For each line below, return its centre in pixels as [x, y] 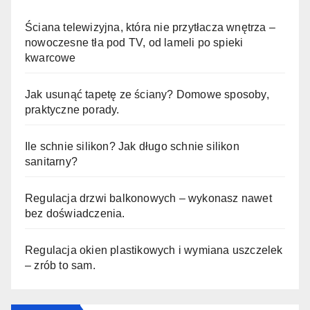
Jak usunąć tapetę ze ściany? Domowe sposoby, [147, 95]
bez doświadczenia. [75, 214]
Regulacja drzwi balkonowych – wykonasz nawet [148, 199]
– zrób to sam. [60, 266]
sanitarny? [51, 162]
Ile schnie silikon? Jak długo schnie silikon [132, 147]
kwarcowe [51, 58]
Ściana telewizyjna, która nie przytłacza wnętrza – [151, 28]
